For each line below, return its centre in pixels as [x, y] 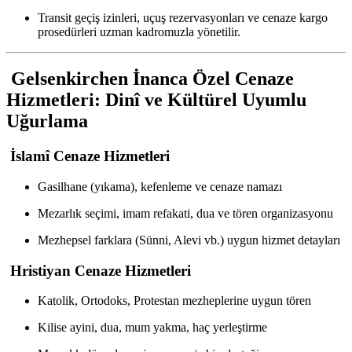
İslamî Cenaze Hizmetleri [88, 156]
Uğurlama [47, 121]
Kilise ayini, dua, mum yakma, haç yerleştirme [152, 328]
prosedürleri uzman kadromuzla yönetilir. [139, 31]
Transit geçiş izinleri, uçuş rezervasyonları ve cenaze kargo [183, 17]
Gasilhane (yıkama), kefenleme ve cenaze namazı [160, 187]
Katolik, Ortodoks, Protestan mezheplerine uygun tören [174, 301]
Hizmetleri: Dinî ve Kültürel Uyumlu [156, 100]
